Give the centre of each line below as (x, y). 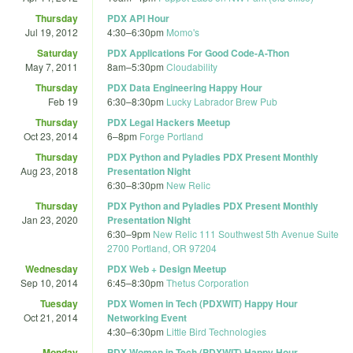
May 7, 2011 (52, 66)
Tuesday (59, 303)
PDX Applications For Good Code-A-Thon (198, 52)
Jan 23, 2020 (50, 219)
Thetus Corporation (208, 282)
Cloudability (192, 66)
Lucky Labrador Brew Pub (222, 101)
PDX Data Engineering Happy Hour (185, 87)
